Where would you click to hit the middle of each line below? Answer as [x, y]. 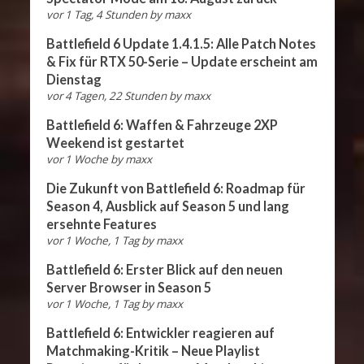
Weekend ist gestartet [115, 142]
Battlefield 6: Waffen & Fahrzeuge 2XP [162, 124]
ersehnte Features [101, 223]
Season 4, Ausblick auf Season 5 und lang [167, 206]
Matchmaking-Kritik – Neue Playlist [153, 350]
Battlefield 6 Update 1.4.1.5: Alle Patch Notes [181, 43]
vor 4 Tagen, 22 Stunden [106, 95]
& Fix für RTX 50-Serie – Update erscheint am [182, 61]
